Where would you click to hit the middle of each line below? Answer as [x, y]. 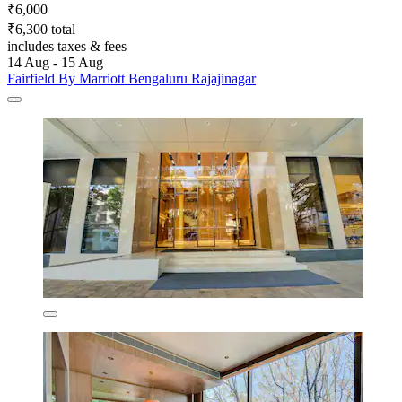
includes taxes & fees [67, 46]
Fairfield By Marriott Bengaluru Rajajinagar [131, 78]
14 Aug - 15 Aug [55, 62]
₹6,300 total [41, 29]
